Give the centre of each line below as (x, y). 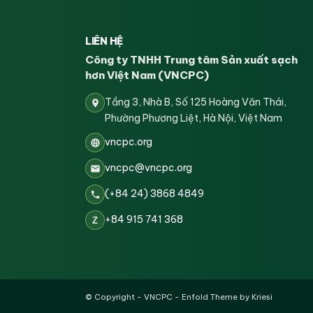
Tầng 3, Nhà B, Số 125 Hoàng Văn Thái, (196, 102)
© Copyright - (115, 297)
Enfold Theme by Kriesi (227, 297)
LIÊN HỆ (104, 42)
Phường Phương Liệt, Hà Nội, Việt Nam (194, 118)
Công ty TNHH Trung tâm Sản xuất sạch (191, 60)
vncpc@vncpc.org (148, 168)
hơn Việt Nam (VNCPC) (147, 75)
